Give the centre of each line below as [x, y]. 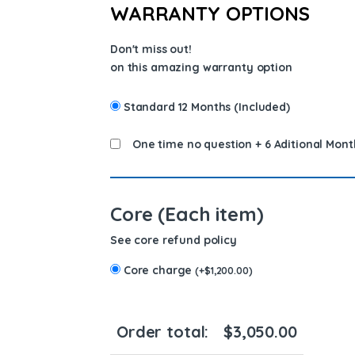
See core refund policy [174, 240]
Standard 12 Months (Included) [206, 107]
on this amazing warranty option [201, 68]
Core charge [159, 271]
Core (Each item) [187, 214]
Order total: [163, 332]
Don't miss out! [151, 50]
